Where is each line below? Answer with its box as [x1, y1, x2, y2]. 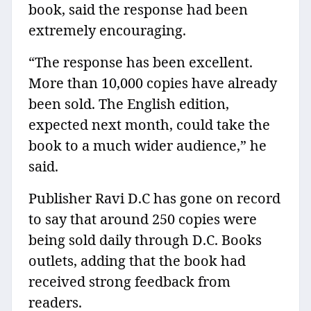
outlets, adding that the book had [28, 251, 246, 271]
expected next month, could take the [28, 115, 270, 135]
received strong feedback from [28, 272, 230, 292]
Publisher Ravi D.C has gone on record [28, 189, 280, 208]
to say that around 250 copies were [28, 210, 257, 229]
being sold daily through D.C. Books [28, 230, 262, 250]
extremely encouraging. [28, 21, 186, 40]
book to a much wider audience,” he [28, 136, 267, 155]
